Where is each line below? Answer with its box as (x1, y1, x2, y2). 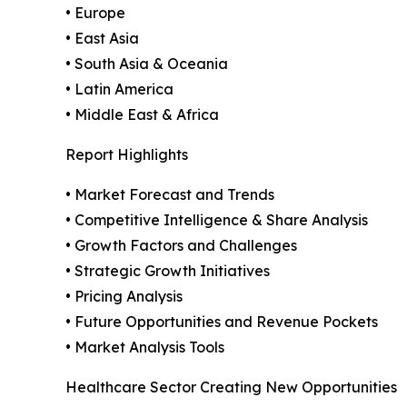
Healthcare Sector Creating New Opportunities (65, 377, 397, 396)
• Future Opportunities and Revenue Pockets (65, 312, 378, 331)
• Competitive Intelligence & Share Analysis (65, 210, 368, 229)
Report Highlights (65, 144, 188, 164)
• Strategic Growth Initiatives (65, 261, 270, 280)
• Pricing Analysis (65, 286, 183, 305)
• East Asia (65, 28, 139, 47)
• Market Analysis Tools (65, 337, 224, 356)
